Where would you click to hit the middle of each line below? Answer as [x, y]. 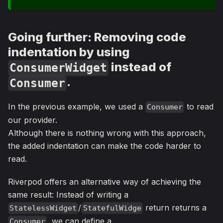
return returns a [174, 207]
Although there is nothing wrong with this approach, [107, 133]
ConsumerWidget [58, 68]
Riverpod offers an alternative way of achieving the [105, 181]
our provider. [33, 120]
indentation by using [69, 52]
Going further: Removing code [97, 37]
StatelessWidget [43, 208]
